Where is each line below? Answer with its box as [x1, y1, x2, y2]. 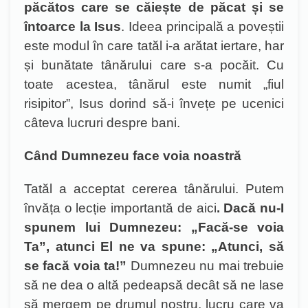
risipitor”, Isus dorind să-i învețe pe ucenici [24, 96, 284, 111]
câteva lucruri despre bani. [24, 115, 180, 130]
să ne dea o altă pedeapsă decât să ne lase [24, 278, 284, 292]
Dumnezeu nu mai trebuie [126, 258, 285, 273]
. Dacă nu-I [216, 201, 285, 215]
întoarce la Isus [24, 19, 122, 34]
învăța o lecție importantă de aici [24, 201, 217, 215]
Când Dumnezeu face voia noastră [24, 148, 241, 163]
